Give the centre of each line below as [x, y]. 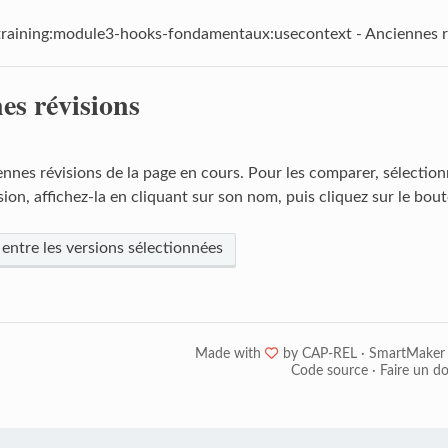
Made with [230, 353]
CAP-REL [329, 353]
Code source [329, 370]
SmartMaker [407, 353]
